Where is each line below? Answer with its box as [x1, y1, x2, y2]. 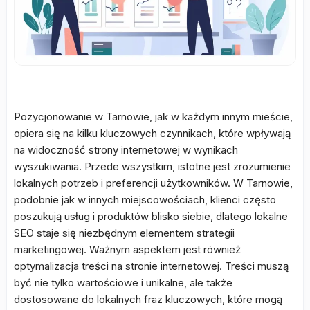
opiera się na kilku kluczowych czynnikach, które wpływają [14, 127, 291, 140]
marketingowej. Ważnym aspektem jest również [14, 243, 241, 256]
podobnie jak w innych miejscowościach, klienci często [14, 193, 276, 206]
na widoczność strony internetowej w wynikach [14, 143, 238, 156]
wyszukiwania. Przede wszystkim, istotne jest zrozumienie [14, 160, 291, 173]
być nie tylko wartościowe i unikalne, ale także [14, 276, 232, 289]
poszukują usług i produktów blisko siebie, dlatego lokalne [14, 210, 288, 223]
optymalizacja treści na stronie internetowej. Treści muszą [14, 259, 289, 273]
